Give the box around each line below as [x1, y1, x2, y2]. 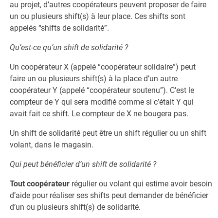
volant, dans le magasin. [10, 140, 93, 149]
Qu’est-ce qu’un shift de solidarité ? [10, 43, 128, 52]
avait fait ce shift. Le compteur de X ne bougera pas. [10, 109, 188, 118]
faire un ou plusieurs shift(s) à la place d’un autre [10, 74, 178, 83]
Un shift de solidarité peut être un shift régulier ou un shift [10, 128, 206, 138]
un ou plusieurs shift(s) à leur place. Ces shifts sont [10, 12, 185, 21]
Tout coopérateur [10, 179, 70, 188]
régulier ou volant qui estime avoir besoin [70, 179, 212, 188]
